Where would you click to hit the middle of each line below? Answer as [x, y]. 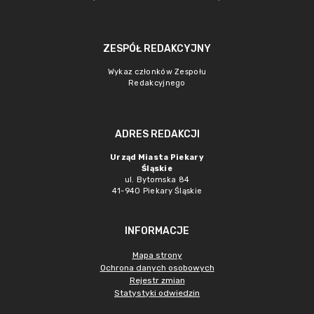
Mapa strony [157, 255]
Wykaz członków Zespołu [157, 72]
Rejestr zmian [157, 280]
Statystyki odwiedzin [157, 293]
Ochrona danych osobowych [157, 268]
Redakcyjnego [157, 83]
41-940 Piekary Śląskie [157, 191]
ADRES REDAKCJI [157, 134]
